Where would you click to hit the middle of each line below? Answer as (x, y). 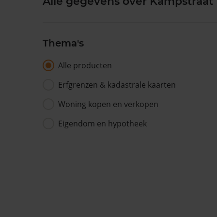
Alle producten (85, 65)
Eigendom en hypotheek (102, 124)
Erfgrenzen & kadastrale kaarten (117, 85)
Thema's (63, 43)
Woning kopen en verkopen (108, 104)
